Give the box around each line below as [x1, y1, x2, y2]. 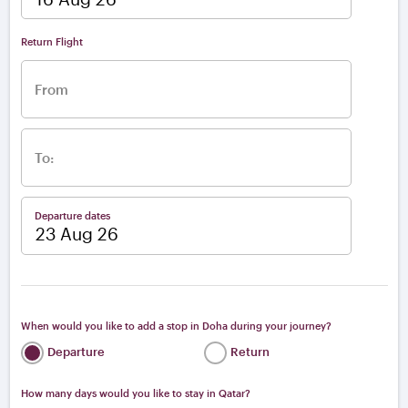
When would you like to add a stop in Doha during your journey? [20, 319, 331, 331]
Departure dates [34, 209, 110, 221]
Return [230, 344, 270, 360]
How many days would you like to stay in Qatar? [20, 386, 250, 399]
